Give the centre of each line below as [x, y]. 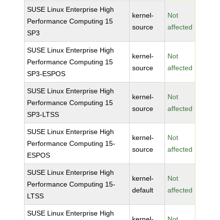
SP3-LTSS [43, 114]
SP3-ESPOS [46, 74]
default [143, 190]
